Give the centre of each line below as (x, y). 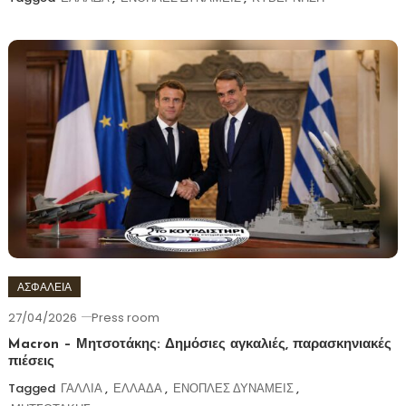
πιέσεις (31, 362)
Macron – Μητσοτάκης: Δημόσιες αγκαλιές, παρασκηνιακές (199, 345)
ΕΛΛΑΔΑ (137, 389)
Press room (125, 318)
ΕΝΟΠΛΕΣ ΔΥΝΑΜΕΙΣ (233, 389)
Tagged (33, 389)
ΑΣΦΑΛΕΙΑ (44, 287)
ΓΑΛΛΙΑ (81, 389)
